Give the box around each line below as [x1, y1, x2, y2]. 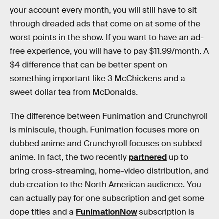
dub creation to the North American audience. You [10, 179, 201, 190]
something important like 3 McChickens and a [10, 73, 185, 84]
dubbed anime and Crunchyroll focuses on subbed [10, 138, 202, 149]
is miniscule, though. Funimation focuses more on [10, 125, 199, 135]
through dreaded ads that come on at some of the [10, 18, 200, 29]
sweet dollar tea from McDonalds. [10, 87, 138, 97]
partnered [129, 152, 167, 163]
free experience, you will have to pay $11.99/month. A [10, 45, 209, 56]
